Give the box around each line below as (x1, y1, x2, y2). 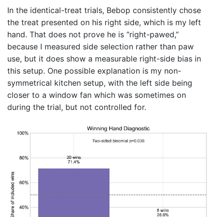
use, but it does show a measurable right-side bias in (7, 53, 201, 63)
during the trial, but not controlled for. (7, 102, 146, 112)
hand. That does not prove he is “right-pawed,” (7, 29, 179, 39)
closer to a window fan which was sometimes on (7, 90, 186, 100)
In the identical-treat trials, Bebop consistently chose (7, 5, 201, 15)
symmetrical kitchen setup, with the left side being (7, 77, 192, 88)
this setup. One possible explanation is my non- (7, 65, 181, 76)
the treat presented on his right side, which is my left (7, 17, 201, 27)
